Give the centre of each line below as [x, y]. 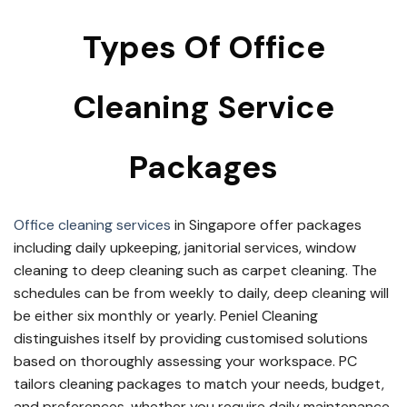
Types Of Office [203, 48]
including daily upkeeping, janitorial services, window [185, 247]
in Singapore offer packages [266, 224]
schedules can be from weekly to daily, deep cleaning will [201, 293]
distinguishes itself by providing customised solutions [191, 338]
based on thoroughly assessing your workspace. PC [185, 361]
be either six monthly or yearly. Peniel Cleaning [166, 315]
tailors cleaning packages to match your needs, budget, [199, 383]
